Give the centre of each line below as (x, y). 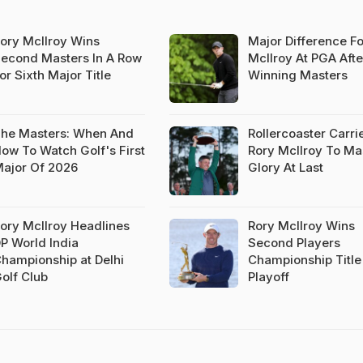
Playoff (268, 277)
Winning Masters (297, 75)
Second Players (294, 243)
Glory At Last (285, 167)
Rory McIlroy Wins (301, 226)
